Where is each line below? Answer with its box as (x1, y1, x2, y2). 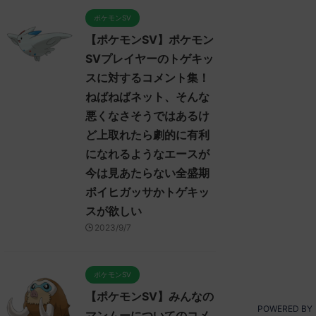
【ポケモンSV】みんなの (85, 289, 214, 303)
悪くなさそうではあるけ (85, 109, 209, 123)
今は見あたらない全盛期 (85, 166, 209, 180)
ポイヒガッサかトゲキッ (85, 185, 209, 199)
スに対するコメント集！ (85, 71, 209, 85)
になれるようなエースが (85, 147, 209, 161)
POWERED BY (257, 303, 312, 314)
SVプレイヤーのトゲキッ (85, 51, 214, 66)
